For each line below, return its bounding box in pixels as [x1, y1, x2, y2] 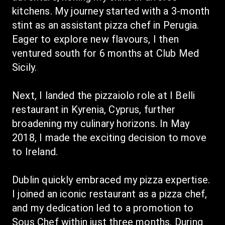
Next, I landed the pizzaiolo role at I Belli [12, 89, 195, 101]
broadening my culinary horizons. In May [12, 118, 190, 130]
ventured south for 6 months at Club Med [12, 47, 199, 59]
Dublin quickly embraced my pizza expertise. [12, 174, 210, 186]
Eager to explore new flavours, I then [12, 33, 179, 45]
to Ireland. [12, 146, 58, 158]
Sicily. [12, 61, 37, 73]
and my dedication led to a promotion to [12, 202, 194, 214]
